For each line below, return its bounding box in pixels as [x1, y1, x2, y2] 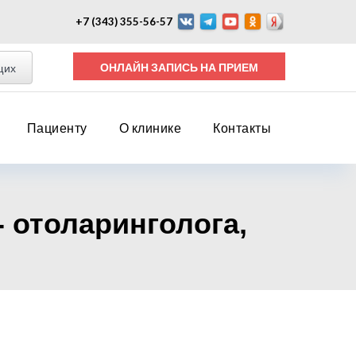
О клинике [118, 120, 181, 135]
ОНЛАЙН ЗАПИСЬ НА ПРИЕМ [219, 60, 259, 74]
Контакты [213, 120, 271, 135]
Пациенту [26, 120, 87, 135]
